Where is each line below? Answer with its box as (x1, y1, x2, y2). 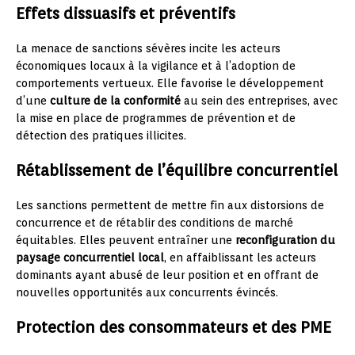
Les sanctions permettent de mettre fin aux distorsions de (16, 198, 324, 212)
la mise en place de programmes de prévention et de (16, 111, 296, 124)
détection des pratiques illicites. (16, 128, 186, 142)
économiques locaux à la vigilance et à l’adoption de (16, 59, 296, 72)
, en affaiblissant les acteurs (164, 250, 316, 264)
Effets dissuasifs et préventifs (16, 3, 235, 23)
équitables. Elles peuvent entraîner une (16, 233, 235, 246)
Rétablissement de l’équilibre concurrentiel (16, 160, 338, 180)
